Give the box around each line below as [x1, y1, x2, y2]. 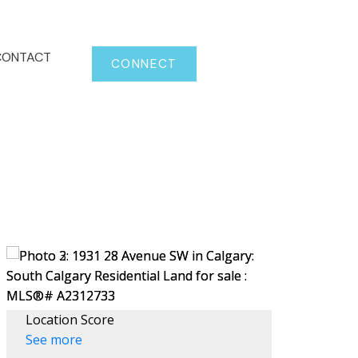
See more [25, 330, 82, 348]
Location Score [25, 310, 114, 328]
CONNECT [110, 55, 177, 72]
